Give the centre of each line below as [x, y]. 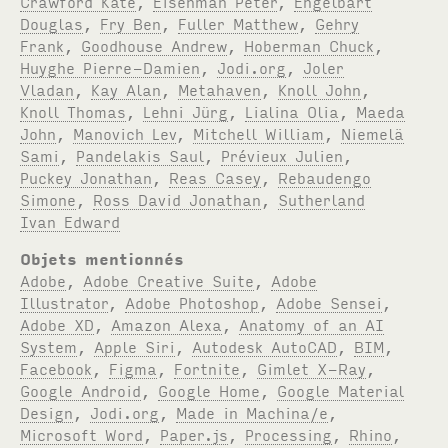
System [49, 345]
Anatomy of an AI [312, 323]
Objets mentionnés [102, 257]
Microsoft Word [82, 433]
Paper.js [194, 433]
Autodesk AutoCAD [265, 345]
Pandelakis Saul [140, 154]
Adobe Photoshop [192, 301]
